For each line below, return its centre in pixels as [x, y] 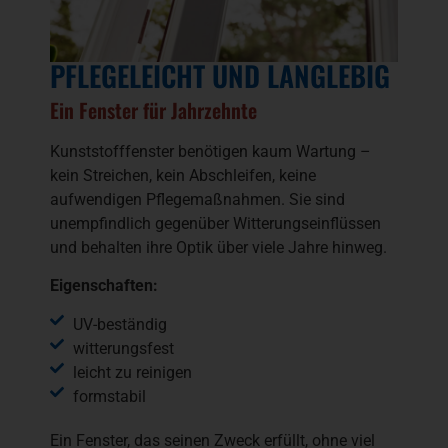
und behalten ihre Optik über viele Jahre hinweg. [218, 247]
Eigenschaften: [104, 286]
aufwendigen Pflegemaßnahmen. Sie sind [197, 199]
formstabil [109, 396]
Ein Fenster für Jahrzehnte [153, 109]
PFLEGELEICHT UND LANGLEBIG [220, 75]
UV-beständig [119, 324]
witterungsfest [123, 348]
